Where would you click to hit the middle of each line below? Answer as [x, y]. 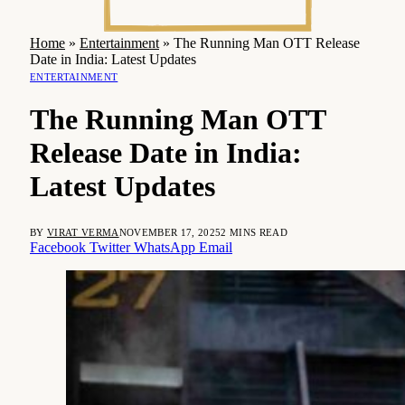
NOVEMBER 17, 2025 [170, 232]
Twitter [110, 247]
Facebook [58, 247]
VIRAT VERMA [83, 232]
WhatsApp [165, 247]
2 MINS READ [254, 232]
